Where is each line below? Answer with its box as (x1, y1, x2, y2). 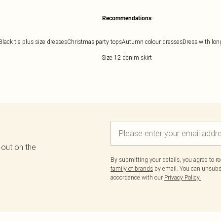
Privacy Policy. (164, 174, 201, 181)
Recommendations (102, 15, 151, 22)
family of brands (110, 165, 153, 172)
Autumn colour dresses (122, 38, 183, 45)
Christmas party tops (67, 38, 122, 45)
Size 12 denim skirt (101, 54, 152, 61)
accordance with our (110, 174, 164, 181)
